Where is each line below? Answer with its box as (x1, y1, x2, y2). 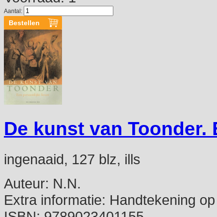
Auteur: (4, 175, 49, 192)
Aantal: (4, 7, 24, 15)
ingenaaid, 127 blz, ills (4, 151, 140, 168)
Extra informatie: (4, 192, 106, 208)
